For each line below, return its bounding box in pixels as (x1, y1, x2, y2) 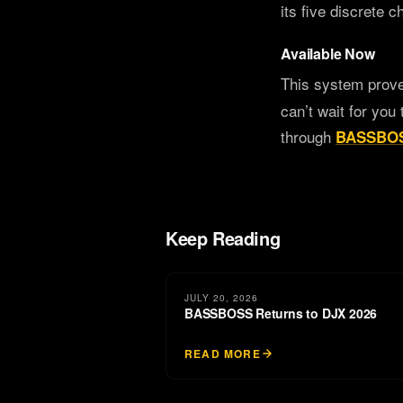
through (281, 125, 336, 148)
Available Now (281, 43, 375, 64)
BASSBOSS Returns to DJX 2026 (184, 304, 378, 322)
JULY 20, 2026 (184, 291, 258, 304)
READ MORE (184, 345, 261, 362)
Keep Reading (166, 225, 281, 251)
